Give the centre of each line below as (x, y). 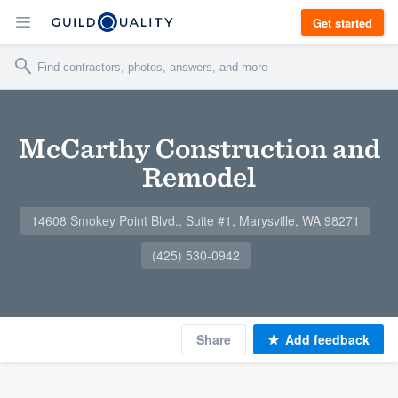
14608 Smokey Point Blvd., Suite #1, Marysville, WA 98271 (195, 220)
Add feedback (327, 339)
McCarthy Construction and (199, 148)
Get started (342, 22)
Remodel (199, 176)
